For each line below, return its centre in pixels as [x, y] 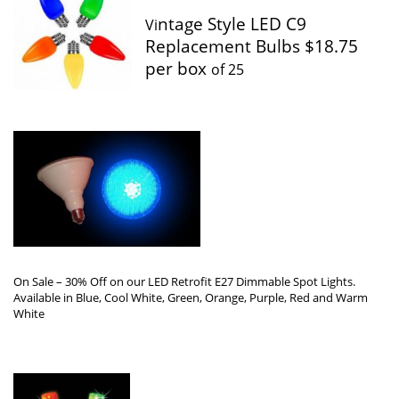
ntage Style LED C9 [232, 24]
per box [178, 69]
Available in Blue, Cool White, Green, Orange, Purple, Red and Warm [191, 298]
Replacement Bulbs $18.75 [252, 46]
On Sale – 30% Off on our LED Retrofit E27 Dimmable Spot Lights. [184, 282]
